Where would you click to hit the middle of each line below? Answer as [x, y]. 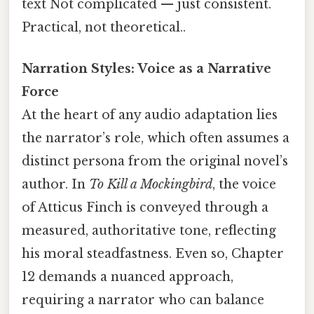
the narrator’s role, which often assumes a [156, 138]
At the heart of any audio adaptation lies [150, 115]
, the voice [244, 185]
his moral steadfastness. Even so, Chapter [153, 254]
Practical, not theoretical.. [104, 28]
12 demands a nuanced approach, [128, 277]
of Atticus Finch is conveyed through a [145, 208]
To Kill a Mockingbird [151, 185]
